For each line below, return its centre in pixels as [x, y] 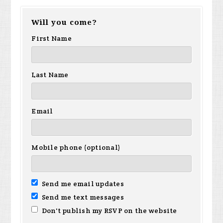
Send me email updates [82, 184]
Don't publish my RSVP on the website [109, 211]
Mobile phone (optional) [76, 148]
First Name [52, 39]
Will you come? [64, 23]
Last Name [50, 75]
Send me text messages [82, 197]
